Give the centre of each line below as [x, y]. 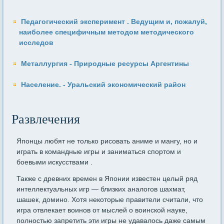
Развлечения [46, 119]
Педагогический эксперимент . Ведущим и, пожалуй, [114, 22]
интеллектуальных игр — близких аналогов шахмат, [101, 189]
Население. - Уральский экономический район [103, 85]
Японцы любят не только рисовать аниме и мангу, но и [107, 141]
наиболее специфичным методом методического [107, 32]
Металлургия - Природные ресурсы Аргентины [105, 64]
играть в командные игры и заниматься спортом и [99, 152]
